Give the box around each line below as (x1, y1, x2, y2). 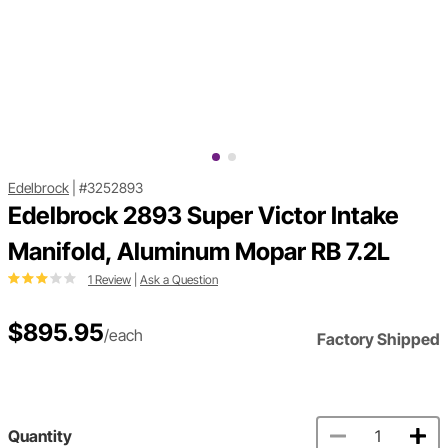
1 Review (88, 272, 131, 288)
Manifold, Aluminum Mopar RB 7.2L (8, 237, 390, 267)
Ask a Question (140, 272, 218, 288)
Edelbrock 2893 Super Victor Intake (8, 201, 399, 231)
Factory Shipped (317, 329, 440, 350)
